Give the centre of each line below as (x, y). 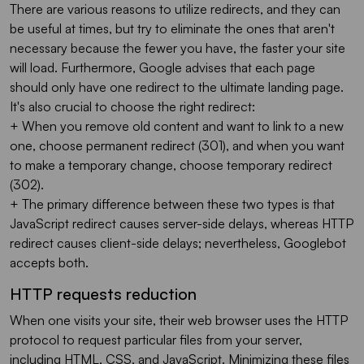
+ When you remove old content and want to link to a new (177, 126)
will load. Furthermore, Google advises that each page (162, 67)
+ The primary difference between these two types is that (172, 204)
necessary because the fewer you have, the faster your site (178, 48)
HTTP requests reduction (103, 293)
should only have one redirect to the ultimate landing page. (177, 87)
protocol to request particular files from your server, (156, 339)
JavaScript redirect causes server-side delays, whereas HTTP (182, 223)
